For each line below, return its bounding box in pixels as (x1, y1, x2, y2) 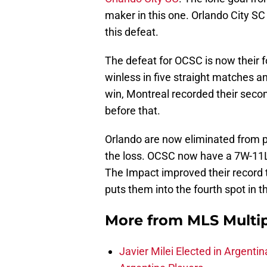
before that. (105, 104, 160, 117)
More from (105, 212, 187, 229)
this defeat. (105, 26, 159, 39)
